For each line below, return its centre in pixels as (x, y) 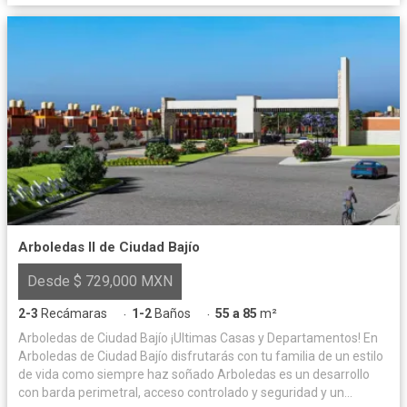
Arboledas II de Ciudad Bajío (109, 248)
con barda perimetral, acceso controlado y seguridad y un (181, 393)
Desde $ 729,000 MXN (100, 282)
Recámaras (74, 314)
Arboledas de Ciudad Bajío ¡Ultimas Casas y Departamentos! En (94, 338)
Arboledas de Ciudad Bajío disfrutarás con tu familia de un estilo (201, 357)
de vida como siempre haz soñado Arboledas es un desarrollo (118, 375)
